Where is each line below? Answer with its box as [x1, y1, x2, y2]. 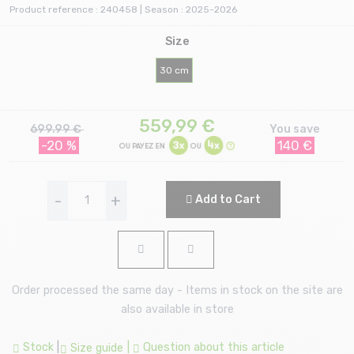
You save [269, 122, 321, 136]
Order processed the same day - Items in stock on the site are [11, 283, 343, 297]
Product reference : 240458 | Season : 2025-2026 [9, 4, 237, 16]
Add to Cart [192, 192, 261, 206]
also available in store [120, 302, 234, 316]
